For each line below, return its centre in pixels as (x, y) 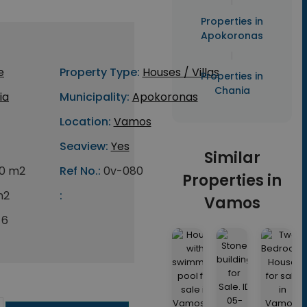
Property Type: (99, 72)
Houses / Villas (181, 72)
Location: (85, 122)
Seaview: (84, 146)
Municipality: (94, 97)
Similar (232, 158)
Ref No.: (80, 171)
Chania (232, 90)
